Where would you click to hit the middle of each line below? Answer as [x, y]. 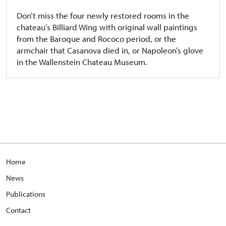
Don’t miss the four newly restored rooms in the [103, 15]
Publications [26, 194]
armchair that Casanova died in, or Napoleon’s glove [110, 50]
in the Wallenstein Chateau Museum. [82, 62]
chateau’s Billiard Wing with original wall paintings [107, 27]
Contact [18, 210]
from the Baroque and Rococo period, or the [96, 39]
